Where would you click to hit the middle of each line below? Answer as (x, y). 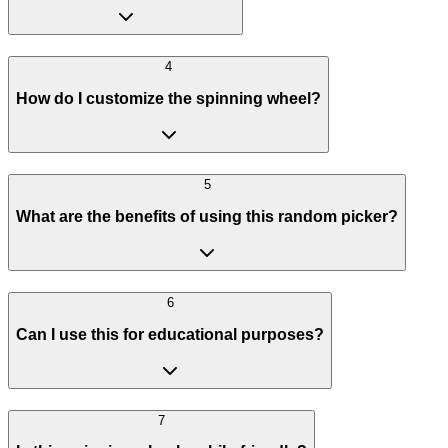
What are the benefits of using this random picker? (207, 216)
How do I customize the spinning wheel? (168, 98)
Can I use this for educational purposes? (170, 334)
